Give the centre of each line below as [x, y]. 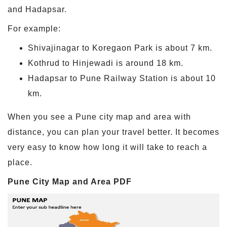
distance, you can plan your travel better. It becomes [113, 132]
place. [20, 162]
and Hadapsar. [37, 9]
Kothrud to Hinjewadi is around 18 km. [106, 63]
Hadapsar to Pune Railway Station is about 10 [122, 78]
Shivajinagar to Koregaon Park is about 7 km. [120, 48]
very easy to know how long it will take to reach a [107, 147]
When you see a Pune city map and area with [99, 117]
